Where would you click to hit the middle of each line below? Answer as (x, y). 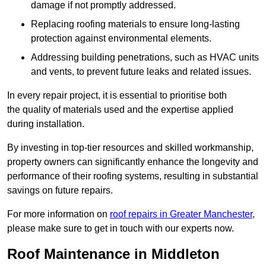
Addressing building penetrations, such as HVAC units (145, 58)
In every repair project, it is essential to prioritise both (117, 96)
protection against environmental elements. (121, 39)
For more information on (58, 214)
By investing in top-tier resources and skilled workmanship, (130, 148)
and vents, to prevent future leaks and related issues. (141, 72)
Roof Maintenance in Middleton (113, 254)
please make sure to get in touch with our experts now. (121, 229)
